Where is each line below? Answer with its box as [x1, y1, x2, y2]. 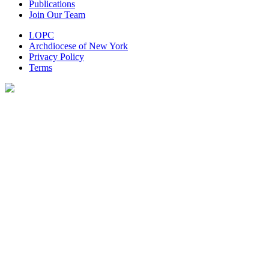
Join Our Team [29, 9, 85, 20]
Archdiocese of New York [29, 40, 128, 51]
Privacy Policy [29, 51, 84, 62]
